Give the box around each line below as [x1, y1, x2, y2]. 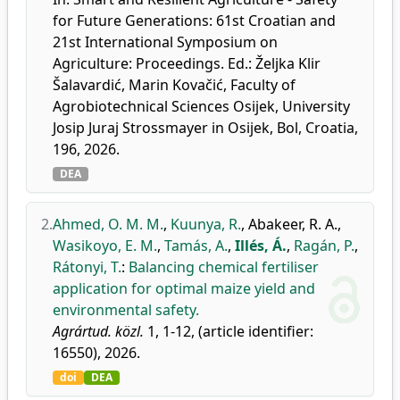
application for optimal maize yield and [53, 279, 315, 298]
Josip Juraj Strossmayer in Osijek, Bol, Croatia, [53, 118, 358, 137]
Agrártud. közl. [53, 321, 144, 341]
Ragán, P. [294, 236, 354, 255]
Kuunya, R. [171, 214, 241, 234]
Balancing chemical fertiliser [129, 257, 319, 277]
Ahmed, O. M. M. [53, 214, 163, 234]
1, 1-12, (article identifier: [144, 321, 313, 341]
